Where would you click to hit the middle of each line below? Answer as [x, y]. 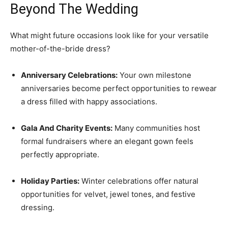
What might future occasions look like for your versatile [109, 35]
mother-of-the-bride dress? [60, 49]
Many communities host [156, 128]
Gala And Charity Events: [67, 128]
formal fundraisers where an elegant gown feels [107, 141]
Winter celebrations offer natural [139, 181]
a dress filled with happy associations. [89, 102]
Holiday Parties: [50, 181]
